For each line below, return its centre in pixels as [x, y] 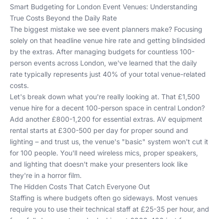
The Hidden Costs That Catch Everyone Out [80, 186]
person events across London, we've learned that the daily [103, 63]
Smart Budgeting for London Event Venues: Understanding [104, 7]
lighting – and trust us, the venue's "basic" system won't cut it [109, 142]
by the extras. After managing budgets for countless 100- [102, 52]
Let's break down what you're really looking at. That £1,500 [105, 97]
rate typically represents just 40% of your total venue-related [108, 74]
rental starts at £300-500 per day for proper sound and [99, 130]
